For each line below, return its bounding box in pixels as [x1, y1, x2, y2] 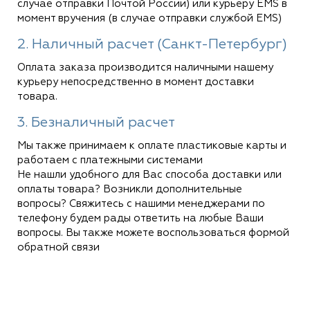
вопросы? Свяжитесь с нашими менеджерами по [17, 199, 265, 209]
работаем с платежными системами [17, 155, 203, 165]
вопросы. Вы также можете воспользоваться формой [17, 228, 289, 238]
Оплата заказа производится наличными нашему [17, 62, 273, 73]
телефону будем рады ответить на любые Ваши [17, 213, 264, 224]
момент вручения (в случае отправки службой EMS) [17, 13, 282, 24]
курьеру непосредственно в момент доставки [17, 77, 254, 87]
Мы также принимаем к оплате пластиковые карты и [17, 140, 286, 151]
